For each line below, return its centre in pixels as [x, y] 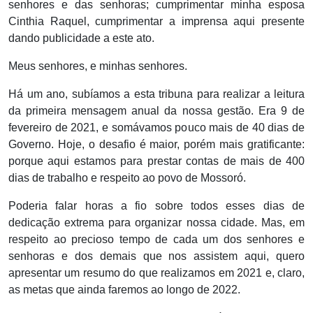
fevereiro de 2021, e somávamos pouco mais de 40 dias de [156, 128]
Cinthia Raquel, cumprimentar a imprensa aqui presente [156, 22]
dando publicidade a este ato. [81, 38]
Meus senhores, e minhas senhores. [98, 66]
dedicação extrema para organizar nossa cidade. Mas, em [156, 223]
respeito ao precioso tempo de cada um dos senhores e [156, 240]
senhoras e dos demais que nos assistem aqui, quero [156, 256]
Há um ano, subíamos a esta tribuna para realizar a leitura [156, 94]
